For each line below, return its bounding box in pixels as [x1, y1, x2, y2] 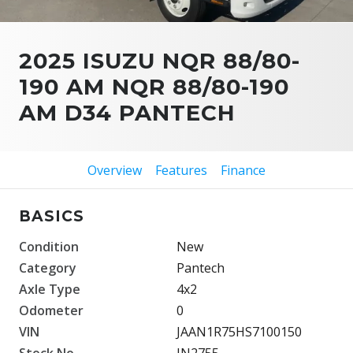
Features [155, 161, 207, 179]
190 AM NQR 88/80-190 [19, 72, 289, 100]
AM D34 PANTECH [19, 98, 236, 126]
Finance [220, 161, 266, 179]
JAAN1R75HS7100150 [176, 322, 302, 340]
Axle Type [19, 280, 80, 298]
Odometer [19, 301, 84, 319]
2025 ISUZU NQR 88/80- [19, 46, 300, 74]
